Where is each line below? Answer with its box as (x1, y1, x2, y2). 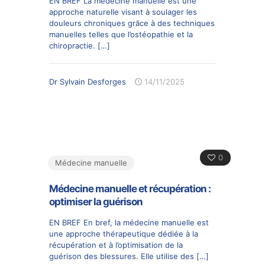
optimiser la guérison (49, 195, 143, 208)
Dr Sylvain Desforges (49, 76, 126, 86)
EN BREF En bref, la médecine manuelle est (49, 217, 209, 227)
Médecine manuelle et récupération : (49, 182, 211, 195)
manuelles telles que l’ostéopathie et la (49, 29, 193, 39)
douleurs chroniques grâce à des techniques (49, 18, 215, 28)
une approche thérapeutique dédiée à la (49, 228, 198, 238)
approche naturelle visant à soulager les (49, 7, 197, 17)
